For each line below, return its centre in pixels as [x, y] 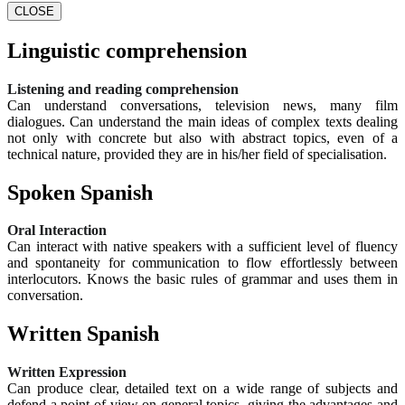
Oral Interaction [57, 231]
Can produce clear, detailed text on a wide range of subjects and [202, 389]
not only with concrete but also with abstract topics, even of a [202, 137]
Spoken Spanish [80, 192]
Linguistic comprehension [127, 50]
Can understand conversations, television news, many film [202, 105]
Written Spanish [83, 334]
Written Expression [67, 372]
